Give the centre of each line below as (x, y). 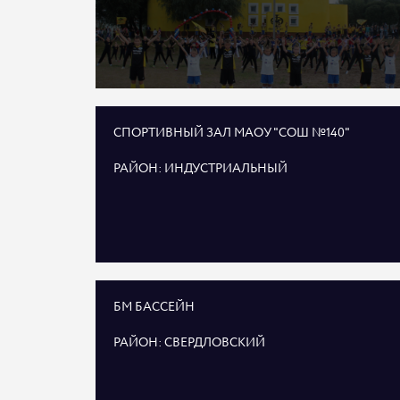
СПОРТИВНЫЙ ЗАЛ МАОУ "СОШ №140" (232, 133)
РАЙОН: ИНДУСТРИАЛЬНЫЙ (200, 169)
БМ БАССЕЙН (154, 307)
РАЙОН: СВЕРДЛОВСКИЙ (189, 343)
